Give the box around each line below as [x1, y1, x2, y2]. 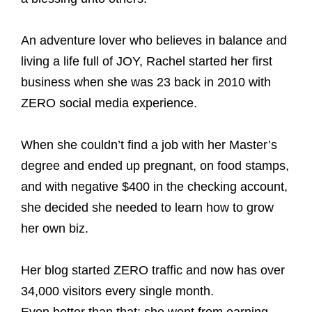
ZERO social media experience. [21, 96, 197, 110]
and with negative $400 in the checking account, [21, 180, 288, 194]
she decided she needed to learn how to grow [21, 201, 274, 214]
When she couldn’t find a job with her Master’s [21, 138, 277, 152]
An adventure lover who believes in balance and [21, 33, 287, 47]
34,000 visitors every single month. [21, 284, 214, 298]
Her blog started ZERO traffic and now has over [21, 263, 285, 277]
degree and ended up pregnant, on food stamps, [21, 159, 289, 173]
